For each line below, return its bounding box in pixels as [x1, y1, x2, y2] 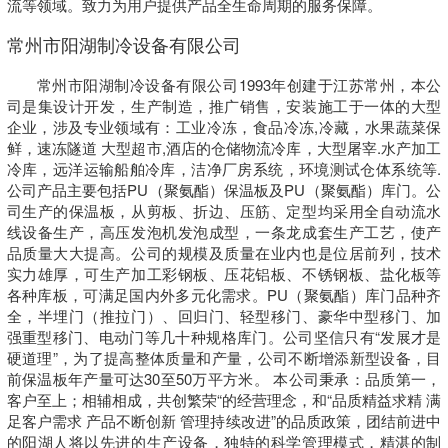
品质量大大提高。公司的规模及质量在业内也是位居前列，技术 [6, 242, 442, 264]
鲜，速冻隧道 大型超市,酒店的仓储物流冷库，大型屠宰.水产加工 [6, 137, 442, 159]
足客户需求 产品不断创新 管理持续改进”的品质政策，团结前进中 [6, 410, 442, 432]
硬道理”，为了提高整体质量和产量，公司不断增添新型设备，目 [6, 347, 442, 369]
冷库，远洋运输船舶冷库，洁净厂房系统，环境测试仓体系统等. [6, 158, 442, 180]
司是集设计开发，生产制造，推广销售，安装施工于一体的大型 [6, 95, 442, 117]
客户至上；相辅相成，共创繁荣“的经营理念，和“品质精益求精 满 [6, 389, 442, 411]
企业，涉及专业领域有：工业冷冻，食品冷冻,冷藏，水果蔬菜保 [6, 116, 442, 138]
